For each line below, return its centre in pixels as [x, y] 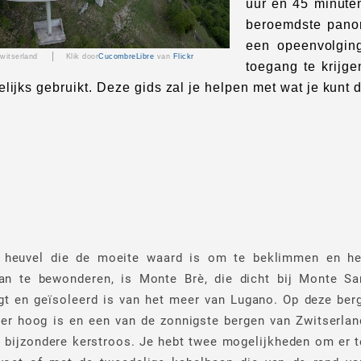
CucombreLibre [127, 56]
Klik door [82, 56]
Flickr [182, 56]
